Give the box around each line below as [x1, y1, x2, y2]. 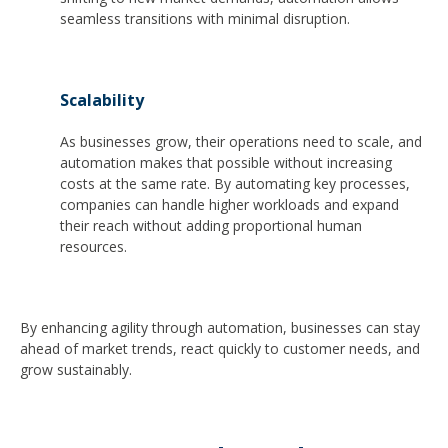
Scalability [60, 89, 144, 112]
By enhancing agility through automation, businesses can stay [20, 318, 420, 338]
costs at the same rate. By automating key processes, [60, 173, 410, 193]
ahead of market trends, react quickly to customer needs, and [20, 339, 420, 359]
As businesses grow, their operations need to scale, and [60, 131, 422, 151]
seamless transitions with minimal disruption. [60, 9, 350, 29]
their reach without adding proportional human [60, 215, 362, 235]
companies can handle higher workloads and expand [60, 194, 399, 214]
